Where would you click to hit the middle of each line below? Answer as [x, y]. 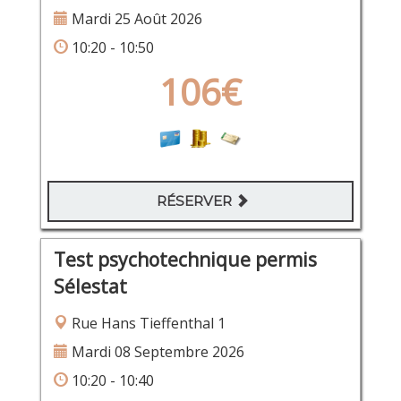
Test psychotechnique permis [185, 259]
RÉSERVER [196, 201]
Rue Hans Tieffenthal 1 [146, 323]
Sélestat [90, 286]
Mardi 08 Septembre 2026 [156, 351]
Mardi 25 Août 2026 [135, 19]
